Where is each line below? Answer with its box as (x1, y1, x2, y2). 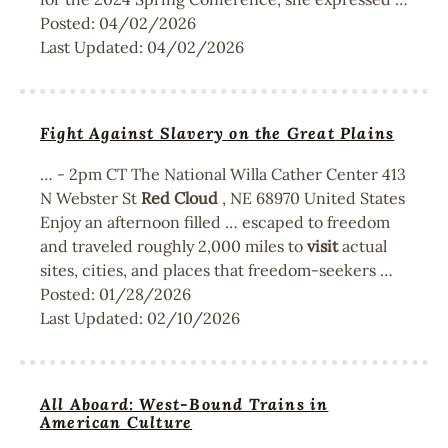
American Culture (40, 412, 193, 432)
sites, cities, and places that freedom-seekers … (40, 260, 393, 280)
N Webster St (40, 188, 141, 208)
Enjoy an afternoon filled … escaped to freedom (40, 212, 390, 232)
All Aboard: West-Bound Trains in (40, 394, 329, 414)
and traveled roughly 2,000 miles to (40, 236, 307, 256)
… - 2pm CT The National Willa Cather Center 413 (40, 164, 406, 184)
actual (338, 236, 387, 256)
